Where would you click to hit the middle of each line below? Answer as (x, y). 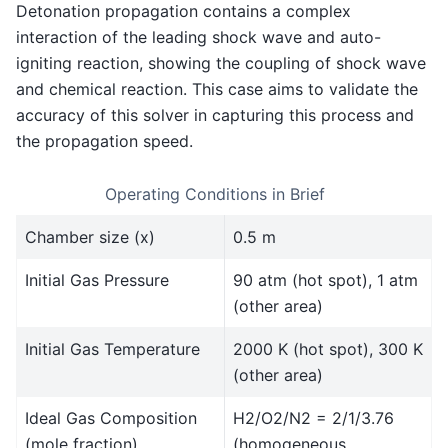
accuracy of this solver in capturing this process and (215, 115)
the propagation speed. (104, 141)
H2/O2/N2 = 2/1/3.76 (313, 417)
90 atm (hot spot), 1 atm (325, 279)
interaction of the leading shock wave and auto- (198, 37)
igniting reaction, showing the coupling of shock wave (221, 63)
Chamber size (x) (90, 236)
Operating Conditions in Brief (214, 193)
